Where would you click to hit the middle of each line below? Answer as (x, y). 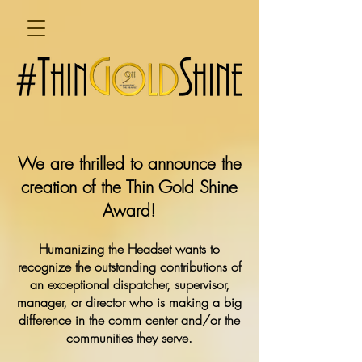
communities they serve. (129, 338)
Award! (129, 210)
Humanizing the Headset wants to (129, 249)
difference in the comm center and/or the (129, 320)
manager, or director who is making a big (129, 302)
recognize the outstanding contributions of (129, 267)
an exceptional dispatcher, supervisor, (129, 284)
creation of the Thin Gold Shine (129, 187)
